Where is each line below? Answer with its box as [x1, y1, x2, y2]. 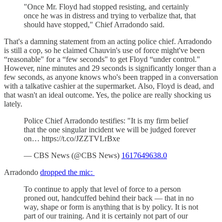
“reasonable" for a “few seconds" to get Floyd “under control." [4, 55, 200, 63]
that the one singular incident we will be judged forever [24, 125, 196, 134]
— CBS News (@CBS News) [24, 151, 121, 160]
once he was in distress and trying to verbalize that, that [24, 11, 196, 20]
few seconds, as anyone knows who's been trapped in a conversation [4, 72, 218, 81]
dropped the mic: [40, 167, 95, 176]
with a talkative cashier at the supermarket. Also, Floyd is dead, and [4, 81, 214, 90]
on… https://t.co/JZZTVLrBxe [24, 134, 120, 143]
